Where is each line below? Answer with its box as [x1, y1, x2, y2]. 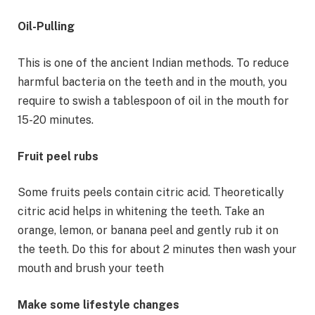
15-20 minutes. [18, 112, 94, 127]
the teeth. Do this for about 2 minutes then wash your [18, 243, 297, 257]
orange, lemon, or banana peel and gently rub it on [18, 224, 278, 238]
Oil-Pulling [18, 20, 75, 34]
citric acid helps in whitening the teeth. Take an [18, 205, 264, 219]
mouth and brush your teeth [18, 262, 164, 276]
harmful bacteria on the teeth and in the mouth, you [18, 75, 287, 89]
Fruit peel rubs [18, 149, 98, 163]
